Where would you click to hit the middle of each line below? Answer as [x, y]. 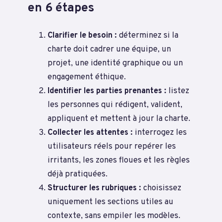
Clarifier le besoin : [82, 35]
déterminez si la [148, 35]
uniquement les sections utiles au [111, 202]
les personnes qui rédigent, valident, [115, 105]
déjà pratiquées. [78, 174]
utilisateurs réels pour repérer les [112, 146]
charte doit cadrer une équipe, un [109, 49]
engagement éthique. [87, 77]
